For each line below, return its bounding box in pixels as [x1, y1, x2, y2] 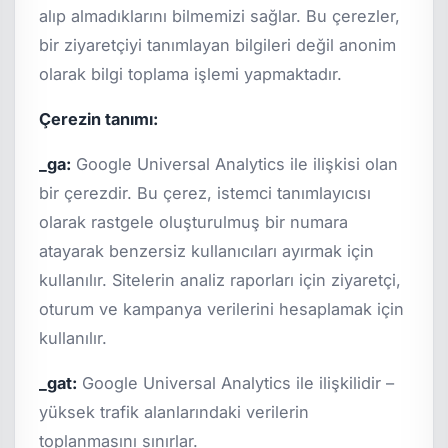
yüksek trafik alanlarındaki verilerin [39, 401, 310, 422]
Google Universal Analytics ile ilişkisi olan [71, 153, 399, 174]
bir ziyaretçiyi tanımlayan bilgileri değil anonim [39, 34, 397, 55]
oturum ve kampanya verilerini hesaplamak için [39, 298, 405, 319]
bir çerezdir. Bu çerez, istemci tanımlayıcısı [39, 182, 372, 203]
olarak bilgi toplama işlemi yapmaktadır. [39, 63, 343, 84]
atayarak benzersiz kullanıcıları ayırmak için [39, 240, 375, 261]
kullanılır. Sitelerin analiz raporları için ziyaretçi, [39, 269, 402, 290]
